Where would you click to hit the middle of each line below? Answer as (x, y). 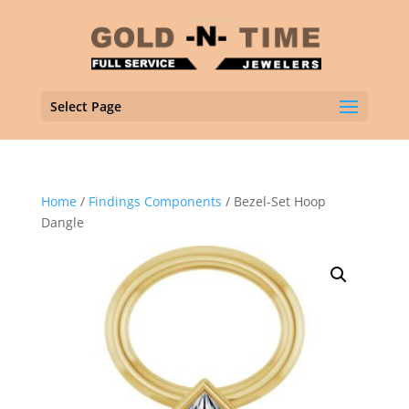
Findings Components (155, 201)
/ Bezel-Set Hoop (273, 201)
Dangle (62, 222)
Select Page (85, 106)
